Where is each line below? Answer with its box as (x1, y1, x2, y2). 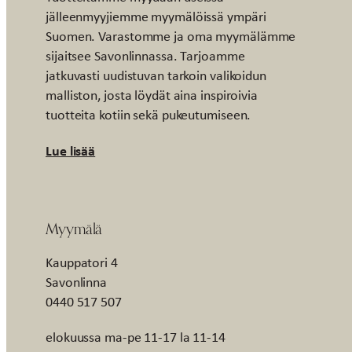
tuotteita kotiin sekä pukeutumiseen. (46, 104, 251, 124)
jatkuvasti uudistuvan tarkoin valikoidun (46, 65, 266, 85)
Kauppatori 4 (46, 252, 118, 272)
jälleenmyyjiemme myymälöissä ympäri (46, 6, 266, 26)
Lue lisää (46, 140, 96, 160)
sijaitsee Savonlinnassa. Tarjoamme (46, 46, 245, 65)
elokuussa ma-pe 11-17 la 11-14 (46, 327, 225, 346)
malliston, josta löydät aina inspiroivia (46, 85, 258, 104)
